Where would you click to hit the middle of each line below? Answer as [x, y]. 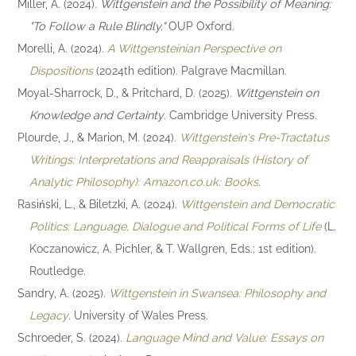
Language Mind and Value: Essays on [225, 338]
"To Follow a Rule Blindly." [97, 26]
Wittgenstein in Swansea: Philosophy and [218, 293]
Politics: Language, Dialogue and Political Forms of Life [175, 226]
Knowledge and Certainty [96, 115]
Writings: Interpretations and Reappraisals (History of [168, 160]
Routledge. [57, 271]
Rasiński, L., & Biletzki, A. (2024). [99, 204]
